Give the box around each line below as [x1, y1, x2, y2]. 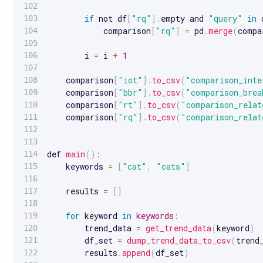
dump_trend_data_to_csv [127, 234, 231, 246]
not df [94, 12, 127, 24]
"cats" [156, 160, 186, 172]
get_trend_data [146, 222, 211, 234]
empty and [161, 12, 208, 24]
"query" [208, 12, 242, 24]
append [122, 247, 150, 258]
